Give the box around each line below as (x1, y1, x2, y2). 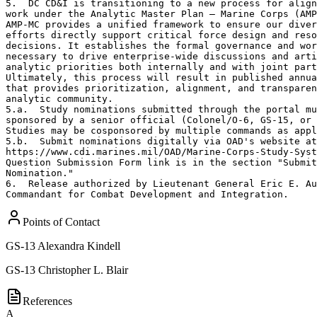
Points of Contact (23, 215, 100, 228)
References (23, 294, 72, 307)
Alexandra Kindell (38, 239, 120, 252)
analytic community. (6, 93, 113, 104)
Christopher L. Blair (38, 263, 128, 276)
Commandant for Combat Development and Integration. (6, 188, 289, 200)
